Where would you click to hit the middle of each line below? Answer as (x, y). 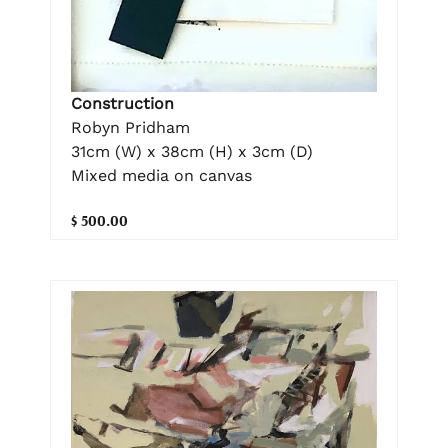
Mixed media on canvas (161, 175)
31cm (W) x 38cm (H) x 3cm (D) (192, 151)
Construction (122, 103)
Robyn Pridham (130, 127)
